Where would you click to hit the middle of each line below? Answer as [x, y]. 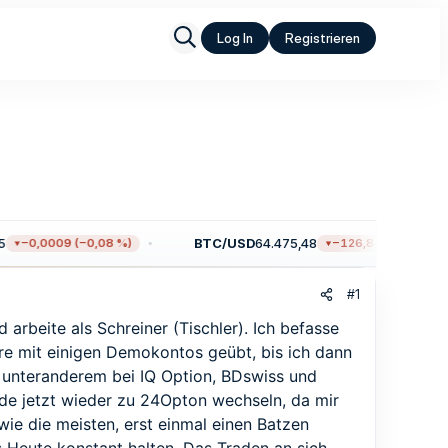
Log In [235, 38]
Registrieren [322, 38]
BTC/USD [207, 243]
